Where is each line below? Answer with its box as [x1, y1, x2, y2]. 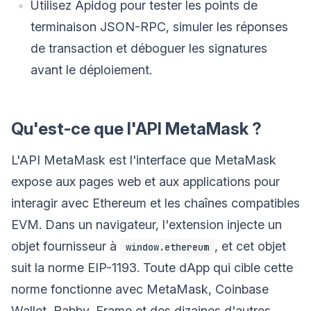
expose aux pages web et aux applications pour [11, 174, 280, 189]
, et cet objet [215, 238, 286, 253]
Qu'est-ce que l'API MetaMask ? [11, 118, 262, 139]
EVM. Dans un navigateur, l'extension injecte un [11, 217, 282, 232]
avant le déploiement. [31, 62, 152, 77]
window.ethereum [126, 240, 209, 253]
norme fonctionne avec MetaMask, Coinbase [11, 281, 269, 296]
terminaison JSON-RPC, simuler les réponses [31, 19, 288, 34]
